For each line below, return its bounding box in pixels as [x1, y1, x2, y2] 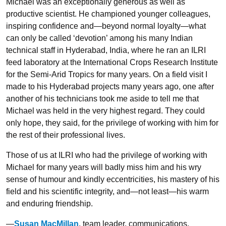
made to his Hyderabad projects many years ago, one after [6, 82, 214, 91]
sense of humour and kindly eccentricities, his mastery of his [6, 175, 219, 184]
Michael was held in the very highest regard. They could [6, 106, 205, 115]
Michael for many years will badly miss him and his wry [6, 163, 201, 172]
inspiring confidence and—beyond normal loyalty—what [6, 22, 206, 30]
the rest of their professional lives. [6, 131, 125, 139]
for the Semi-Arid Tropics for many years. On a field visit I [6, 70, 207, 79]
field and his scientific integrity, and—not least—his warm [6, 187, 209, 196]
